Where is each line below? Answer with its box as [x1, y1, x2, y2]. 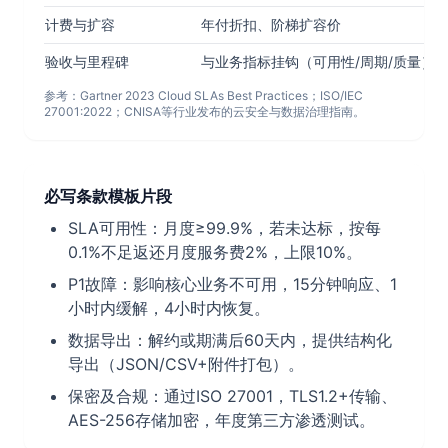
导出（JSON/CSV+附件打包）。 [68, 354, 304, 374]
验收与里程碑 [45, 53, 129, 70]
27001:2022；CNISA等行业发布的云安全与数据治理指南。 [44, 104, 365, 119]
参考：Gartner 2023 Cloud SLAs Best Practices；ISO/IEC [44, 88, 363, 103]
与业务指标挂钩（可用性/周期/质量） [201, 53, 435, 70]
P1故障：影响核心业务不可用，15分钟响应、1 [68, 274, 397, 294]
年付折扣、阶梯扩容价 [201, 16, 341, 33]
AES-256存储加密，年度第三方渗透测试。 [68, 410, 375, 430]
